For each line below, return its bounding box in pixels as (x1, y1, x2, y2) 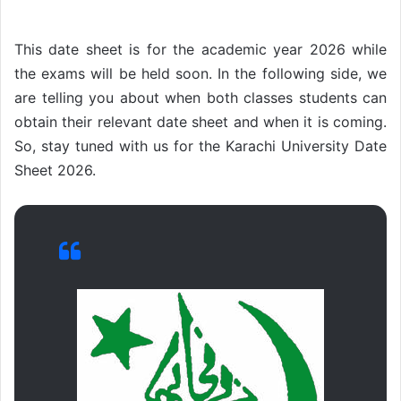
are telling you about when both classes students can (14, 89, 387, 107)
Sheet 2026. (14, 161, 96, 180)
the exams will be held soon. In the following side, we (14, 64, 387, 83)
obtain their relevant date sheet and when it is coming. (14, 113, 387, 132)
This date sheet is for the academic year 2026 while (14, 40, 387, 59)
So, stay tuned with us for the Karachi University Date (14, 137, 387, 156)
